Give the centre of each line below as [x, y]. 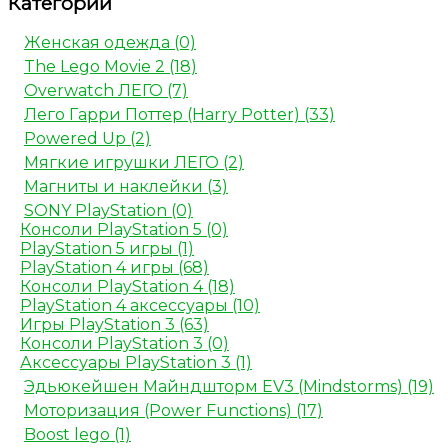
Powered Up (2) [87, 139]
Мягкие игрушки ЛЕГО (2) [134, 163]
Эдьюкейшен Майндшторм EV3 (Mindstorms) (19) [229, 387]
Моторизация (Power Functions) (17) [173, 411]
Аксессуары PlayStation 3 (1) [136, 363]
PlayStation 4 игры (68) [114, 268]
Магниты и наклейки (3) [126, 187]
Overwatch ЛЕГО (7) [106, 91]
